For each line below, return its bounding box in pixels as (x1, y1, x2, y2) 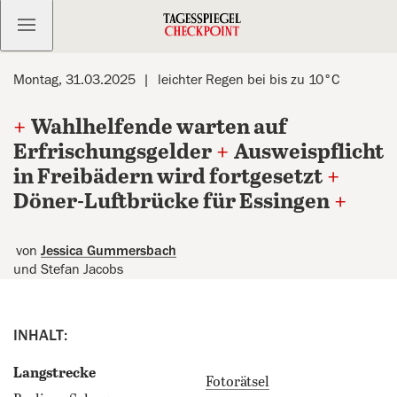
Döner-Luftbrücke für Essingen (13, 191, 330, 214)
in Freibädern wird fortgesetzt (13, 166, 323, 190)
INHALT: (13, 327, 67, 343)
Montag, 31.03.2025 (13, 73, 136, 87)
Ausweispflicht (234, 141, 384, 165)
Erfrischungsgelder (13, 141, 212, 165)
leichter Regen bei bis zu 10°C (158, 73, 339, 87)
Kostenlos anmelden (32, 18, 182, 32)
